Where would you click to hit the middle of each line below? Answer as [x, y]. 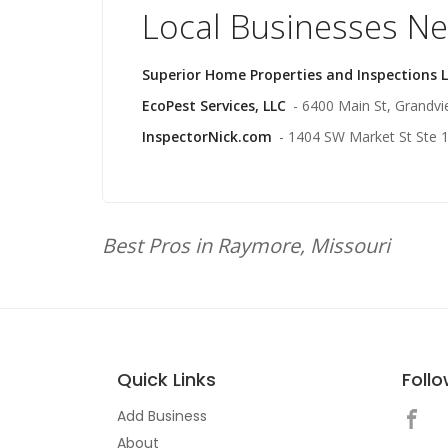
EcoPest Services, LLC [214, 105]
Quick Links [166, 379]
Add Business [162, 416]
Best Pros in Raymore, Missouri [246, 245]
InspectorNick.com [207, 136]
